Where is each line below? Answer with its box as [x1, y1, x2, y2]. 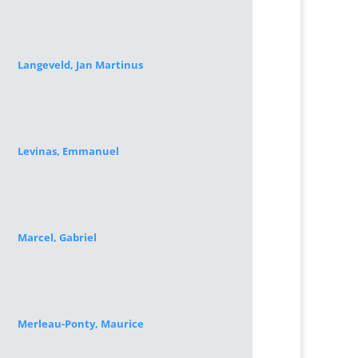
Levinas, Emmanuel [17, 144, 119, 158]
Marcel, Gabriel [17, 230, 97, 245]
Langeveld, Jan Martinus [17, 58, 143, 72]
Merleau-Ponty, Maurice [17, 316, 144, 331]
